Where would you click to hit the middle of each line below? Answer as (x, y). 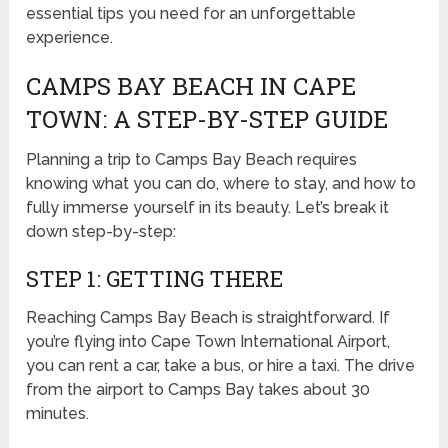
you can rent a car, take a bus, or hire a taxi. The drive (221, 365)
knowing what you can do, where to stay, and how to (221, 183)
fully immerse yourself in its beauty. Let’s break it (208, 207)
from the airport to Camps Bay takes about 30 (198, 389)
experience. (70, 37)
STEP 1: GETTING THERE (155, 278)
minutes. (58, 413)
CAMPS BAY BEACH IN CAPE (191, 85)
